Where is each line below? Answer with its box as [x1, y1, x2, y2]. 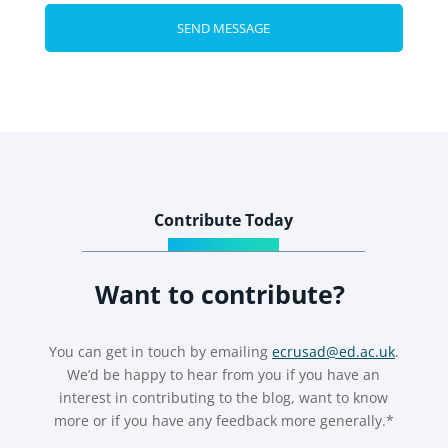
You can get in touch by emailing [48, 341, 272, 361]
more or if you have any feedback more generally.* [53, 410, 394, 430]
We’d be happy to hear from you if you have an [67, 364, 381, 384]
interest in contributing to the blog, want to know [59, 387, 389, 407]
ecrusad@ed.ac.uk [271, 341, 395, 361]
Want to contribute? [95, 276, 353, 311]
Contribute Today [154, 208, 294, 231]
